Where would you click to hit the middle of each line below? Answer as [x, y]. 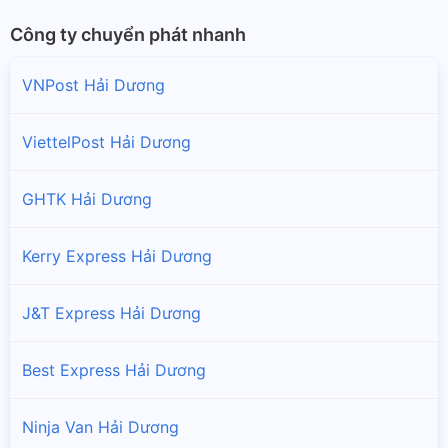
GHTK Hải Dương [87, 198]
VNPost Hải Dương [93, 84]
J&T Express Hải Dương [111, 312]
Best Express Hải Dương [114, 369]
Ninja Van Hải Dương [100, 426]
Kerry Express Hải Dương [117, 255]
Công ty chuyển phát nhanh [128, 34]
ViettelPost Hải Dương [106, 141]
